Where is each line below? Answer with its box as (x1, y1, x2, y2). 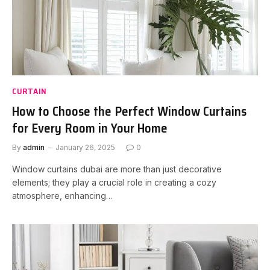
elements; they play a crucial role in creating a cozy (12, 177, 216, 187)
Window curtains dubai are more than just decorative (12, 163, 222, 174)
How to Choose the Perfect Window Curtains (12, 101, 246, 121)
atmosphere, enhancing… (12, 190, 113, 201)
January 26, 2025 (55, 142, 115, 152)
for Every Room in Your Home (12, 118, 168, 138)
